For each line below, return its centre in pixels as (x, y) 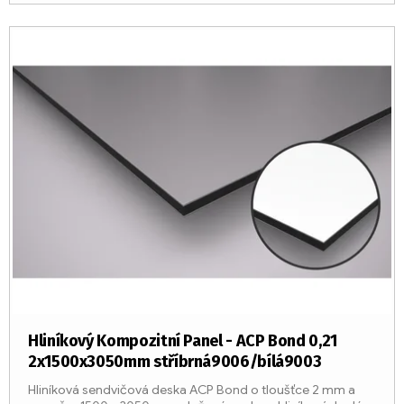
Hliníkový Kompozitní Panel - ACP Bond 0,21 (183, 341)
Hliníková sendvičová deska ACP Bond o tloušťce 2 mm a (192, 390)
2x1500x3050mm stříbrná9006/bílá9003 (175, 362)
